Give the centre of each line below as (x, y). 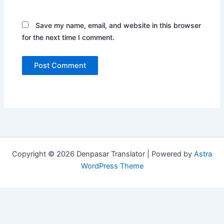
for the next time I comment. (68, 37)
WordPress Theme (112, 166)
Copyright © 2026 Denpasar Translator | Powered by (103, 154)
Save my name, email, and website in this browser (118, 25)
